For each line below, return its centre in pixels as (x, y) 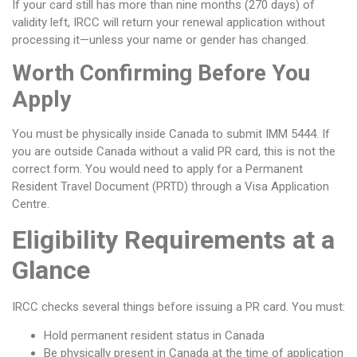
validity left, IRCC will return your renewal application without (169, 23)
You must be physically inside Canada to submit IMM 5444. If (171, 134)
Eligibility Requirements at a (173, 239)
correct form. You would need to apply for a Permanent (157, 169)
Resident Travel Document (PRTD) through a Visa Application (171, 187)
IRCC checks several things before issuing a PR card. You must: (178, 306)
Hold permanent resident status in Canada (154, 336)
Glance (51, 270)
